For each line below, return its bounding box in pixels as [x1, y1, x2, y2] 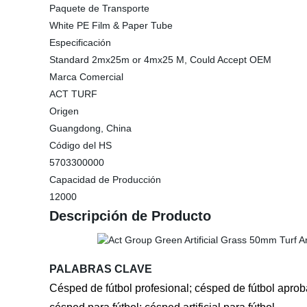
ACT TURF [49, 88, 97, 99]
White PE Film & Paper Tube [49, 20, 173, 31]
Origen [49, 106, 79, 116]
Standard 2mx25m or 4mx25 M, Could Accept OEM [49, 54, 271, 65]
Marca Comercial [49, 71, 123, 82]
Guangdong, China [49, 123, 132, 134]
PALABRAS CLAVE [49, 263, 152, 275]
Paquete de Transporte [49, 3, 149, 14]
